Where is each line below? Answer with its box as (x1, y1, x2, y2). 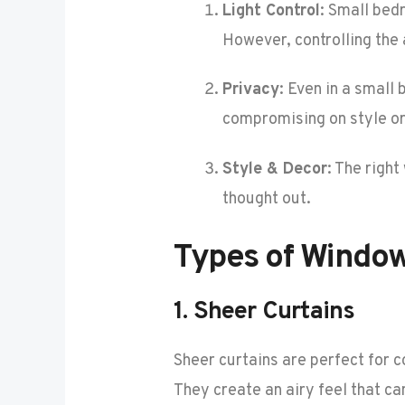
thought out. (222, 188, 312, 210)
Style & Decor (222, 158, 328, 180)
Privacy (222, 80, 280, 101)
